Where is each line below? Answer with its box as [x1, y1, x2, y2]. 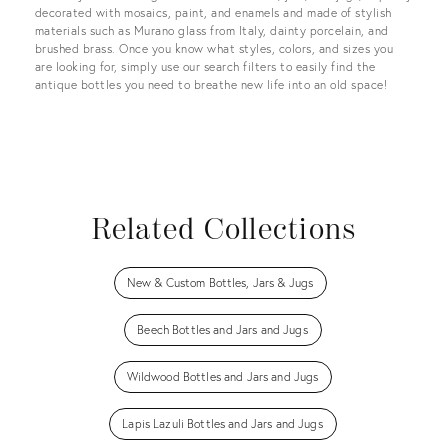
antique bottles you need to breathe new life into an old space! [35, 77, 388, 92]
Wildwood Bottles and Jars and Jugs [126, 369, 319, 384]
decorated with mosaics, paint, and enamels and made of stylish [35, 5, 392, 20]
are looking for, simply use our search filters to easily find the [35, 59, 376, 74]
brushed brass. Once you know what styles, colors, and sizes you [35, 41, 394, 56]
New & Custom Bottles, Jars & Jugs [126, 275, 314, 290]
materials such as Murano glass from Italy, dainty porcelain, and [35, 23, 389, 38]
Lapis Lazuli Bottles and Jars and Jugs [122, 416, 323, 431]
